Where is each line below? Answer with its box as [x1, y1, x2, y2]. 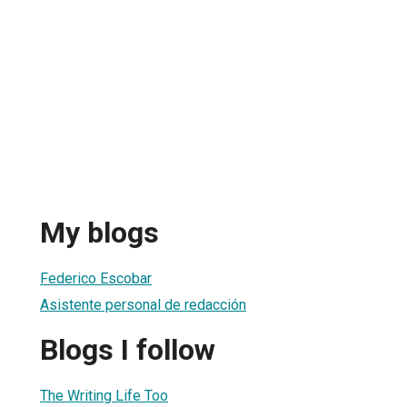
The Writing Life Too [40, 386, 168, 404]
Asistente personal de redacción [40, 295, 246, 313]
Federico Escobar [40, 269, 152, 287]
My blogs [40, 215, 159, 251]
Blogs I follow [40, 333, 215, 368]
